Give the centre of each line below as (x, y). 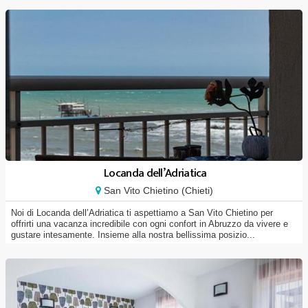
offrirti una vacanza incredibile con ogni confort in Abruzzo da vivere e (150, 224)
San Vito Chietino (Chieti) (157, 190)
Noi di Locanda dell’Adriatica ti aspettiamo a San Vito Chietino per (142, 213)
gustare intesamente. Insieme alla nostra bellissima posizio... (133, 235)
